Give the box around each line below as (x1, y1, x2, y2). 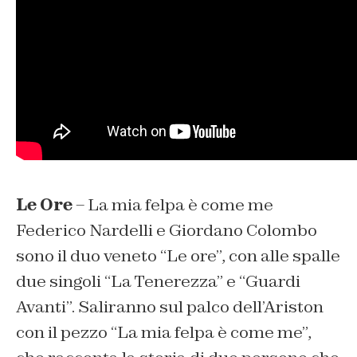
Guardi (245, 270, 300, 292)
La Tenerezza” (111, 270, 226, 292)
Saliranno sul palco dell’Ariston (75, 296, 324, 317)
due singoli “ (16, 270, 111, 292)
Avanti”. (16, 296, 75, 317)
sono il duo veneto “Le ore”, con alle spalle (16, 245, 340, 266)
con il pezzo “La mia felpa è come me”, (16, 321, 312, 343)
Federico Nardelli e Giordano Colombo (16, 219, 317, 241)
